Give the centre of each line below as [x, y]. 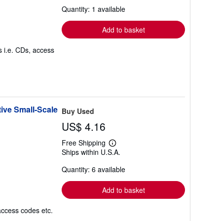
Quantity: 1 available [93, 9]
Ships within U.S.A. [91, 152]
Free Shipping [84, 143]
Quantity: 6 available [93, 169]
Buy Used [78, 111]
